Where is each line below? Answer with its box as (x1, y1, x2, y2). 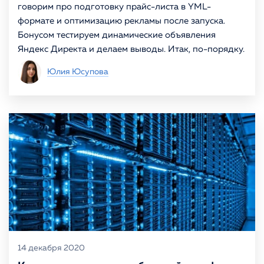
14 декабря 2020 (18, 244, 85, 252)
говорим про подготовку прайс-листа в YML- (18, 2, 211, 11)
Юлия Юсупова (47, 68, 108, 76)
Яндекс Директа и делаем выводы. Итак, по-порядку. (18, 45, 245, 54)
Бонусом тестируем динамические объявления (18, 31, 216, 39)
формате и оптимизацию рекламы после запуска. (18, 16, 225, 25)
